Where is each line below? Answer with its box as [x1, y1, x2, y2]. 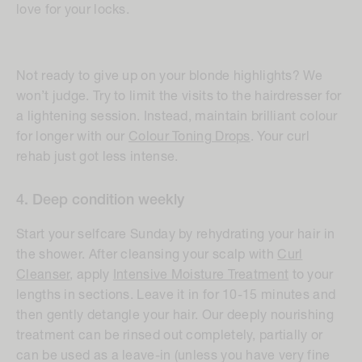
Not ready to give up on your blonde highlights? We [16, 69, 322, 83]
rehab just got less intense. [16, 150, 179, 164]
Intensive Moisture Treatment [112, 268, 289, 282]
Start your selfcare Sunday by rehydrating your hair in [16, 228, 335, 242]
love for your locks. [16, 3, 130, 17]
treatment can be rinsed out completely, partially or [16, 329, 323, 343]
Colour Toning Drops [128, 130, 250, 144]
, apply [69, 268, 113, 282]
